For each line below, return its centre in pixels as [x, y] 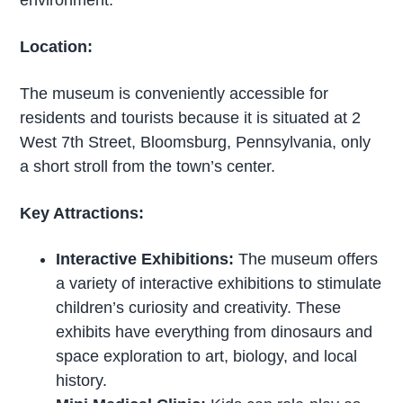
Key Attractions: [82, 213]
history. [82, 381]
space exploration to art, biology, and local [207, 357]
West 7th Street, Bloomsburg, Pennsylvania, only [196, 142]
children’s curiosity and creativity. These [199, 308]
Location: [57, 46]
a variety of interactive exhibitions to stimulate [219, 284]
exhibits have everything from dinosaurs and [215, 332]
